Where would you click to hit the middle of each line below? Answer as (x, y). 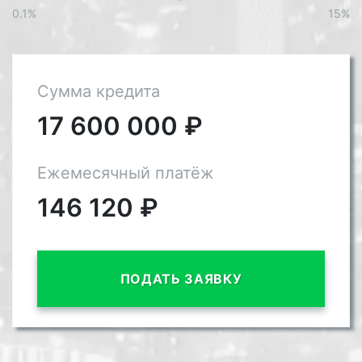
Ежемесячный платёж (126, 173)
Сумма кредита (99, 92)
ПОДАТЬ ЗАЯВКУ (181, 279)
